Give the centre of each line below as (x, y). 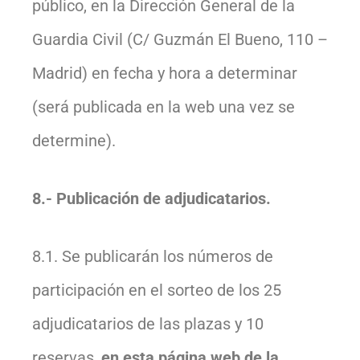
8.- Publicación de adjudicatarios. (151, 198)
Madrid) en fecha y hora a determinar (165, 73)
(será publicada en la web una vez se (164, 106)
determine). (74, 140)
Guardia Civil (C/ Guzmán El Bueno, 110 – (180, 39)
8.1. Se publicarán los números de (153, 256)
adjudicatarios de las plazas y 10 (148, 323)
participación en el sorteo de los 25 (157, 290)
